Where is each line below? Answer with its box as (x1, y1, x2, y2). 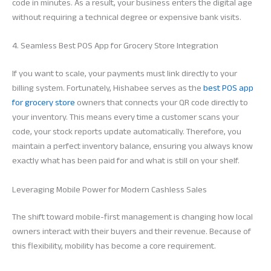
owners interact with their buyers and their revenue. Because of (12, 223, 251, 240)
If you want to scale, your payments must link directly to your (12, 65, 237, 82)
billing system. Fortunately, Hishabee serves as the (12, 80, 203, 97)
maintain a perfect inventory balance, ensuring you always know (12, 138, 253, 155)
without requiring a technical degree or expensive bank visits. (12, 8, 241, 25)
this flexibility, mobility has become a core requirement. (12, 238, 216, 255)
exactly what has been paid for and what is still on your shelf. (12, 152, 240, 169)
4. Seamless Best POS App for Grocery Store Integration (12, 38, 218, 54)
